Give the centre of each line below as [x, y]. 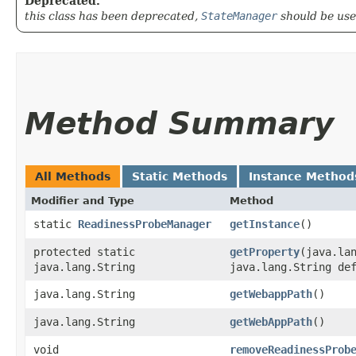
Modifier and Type [83, 200]
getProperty [265, 252]
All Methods [73, 176]
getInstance [265, 224]
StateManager [239, 15]
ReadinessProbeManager [145, 224]
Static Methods [180, 176]
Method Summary [179, 123]
